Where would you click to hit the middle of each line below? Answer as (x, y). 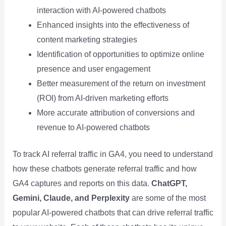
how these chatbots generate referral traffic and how (104, 169)
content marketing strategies (87, 40)
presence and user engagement (93, 69)
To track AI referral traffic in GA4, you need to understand (112, 154)
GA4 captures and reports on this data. (82, 184)
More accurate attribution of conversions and (116, 113)
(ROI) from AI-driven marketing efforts (102, 98)
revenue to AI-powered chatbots (93, 128)
